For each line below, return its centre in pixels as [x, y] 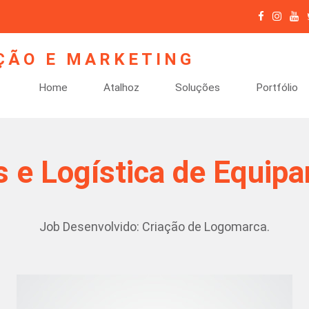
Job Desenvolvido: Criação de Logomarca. [154, 227]
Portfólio [277, 88]
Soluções [198, 88]
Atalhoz [121, 88]
